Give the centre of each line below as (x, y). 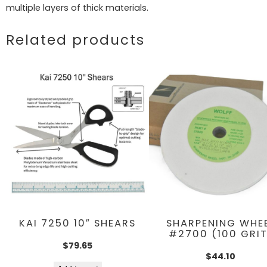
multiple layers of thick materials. (77, 7)
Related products (75, 40)
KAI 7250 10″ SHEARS (77, 223)
